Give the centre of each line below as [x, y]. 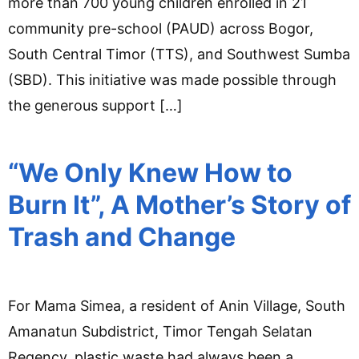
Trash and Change [122, 236]
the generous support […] [95, 105]
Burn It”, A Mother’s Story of [179, 204]
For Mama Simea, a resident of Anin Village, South [177, 305]
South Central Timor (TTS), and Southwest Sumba [179, 54]
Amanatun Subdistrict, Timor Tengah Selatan [160, 331]
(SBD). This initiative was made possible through [172, 79]
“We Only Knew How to [150, 172]
